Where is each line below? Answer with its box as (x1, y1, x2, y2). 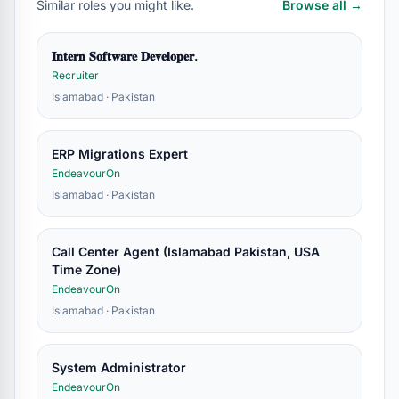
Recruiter (52, 69, 99, 82)
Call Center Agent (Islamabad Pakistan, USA (52, 244, 320, 259)
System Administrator (52, 360, 186, 375)
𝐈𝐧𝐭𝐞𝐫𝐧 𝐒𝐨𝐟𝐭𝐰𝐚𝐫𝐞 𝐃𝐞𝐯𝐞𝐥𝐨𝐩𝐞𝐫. (52, 48, 198, 63)
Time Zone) (52, 262, 121, 277)
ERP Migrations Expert (52, 146, 188, 161)
